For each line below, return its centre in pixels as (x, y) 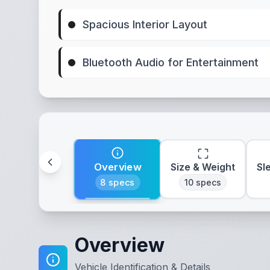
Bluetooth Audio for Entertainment (171, 62)
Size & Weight (203, 167)
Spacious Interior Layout (145, 24)
